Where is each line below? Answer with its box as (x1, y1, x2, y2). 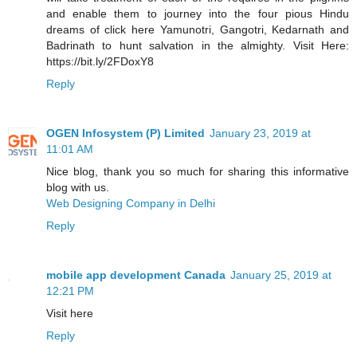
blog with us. (46, 180, 109, 194)
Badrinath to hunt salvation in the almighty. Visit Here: (46, 38, 349, 52)
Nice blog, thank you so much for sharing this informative (46, 164, 349, 178)
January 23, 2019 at (210, 126, 311, 139)
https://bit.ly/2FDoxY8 (46, 54, 154, 68)
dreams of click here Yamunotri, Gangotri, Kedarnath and (46, 22, 349, 36)
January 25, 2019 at (230, 268, 331, 281)
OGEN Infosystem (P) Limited (46, 126, 205, 139)
